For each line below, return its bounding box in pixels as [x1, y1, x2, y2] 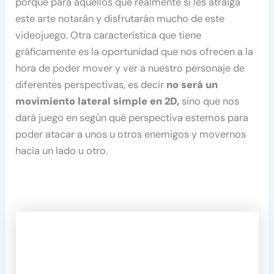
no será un [166, 78, 218, 91]
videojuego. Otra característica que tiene [15, 28, 202, 42]
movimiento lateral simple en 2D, [15, 94, 182, 108]
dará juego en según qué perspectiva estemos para [15, 111, 249, 124]
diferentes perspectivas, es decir [15, 78, 167, 91]
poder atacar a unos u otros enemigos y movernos [15, 127, 246, 141]
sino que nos [182, 94, 240, 108]
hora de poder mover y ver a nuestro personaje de [15, 61, 245, 75]
